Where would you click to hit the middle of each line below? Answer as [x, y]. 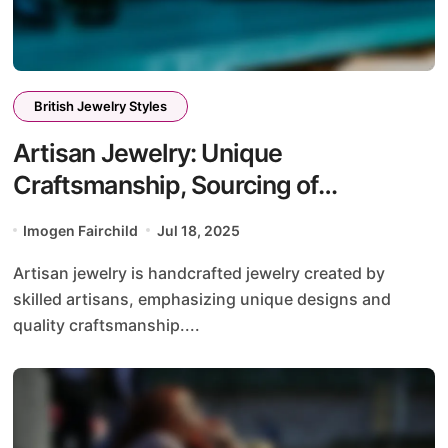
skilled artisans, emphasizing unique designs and [201, 298]
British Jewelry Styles [100, 105]
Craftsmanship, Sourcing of [165, 184]
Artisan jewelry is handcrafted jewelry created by [18, 272]
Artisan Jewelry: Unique [147, 152]
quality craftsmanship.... [106, 324]
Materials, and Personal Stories [187, 216]
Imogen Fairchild [81, 230]
